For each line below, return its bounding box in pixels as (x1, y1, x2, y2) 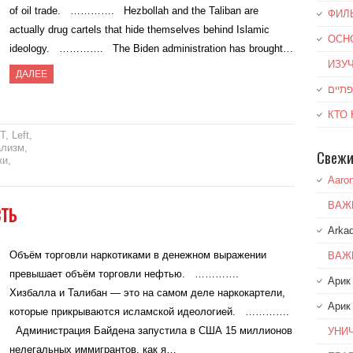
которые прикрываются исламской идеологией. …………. (9, 306, 290, 318)
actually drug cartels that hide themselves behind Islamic (9, 24, 270, 36)
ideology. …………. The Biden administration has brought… (9, 43, 294, 55)
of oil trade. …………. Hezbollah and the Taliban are (9, 5, 259, 17)
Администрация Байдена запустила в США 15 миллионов (9, 325, 293, 337)
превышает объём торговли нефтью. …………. (9, 268, 246, 281)
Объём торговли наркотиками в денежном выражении (9, 249, 267, 262)
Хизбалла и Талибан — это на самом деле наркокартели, (9, 287, 286, 299)
